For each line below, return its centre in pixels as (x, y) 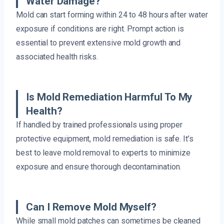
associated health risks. (57, 57)
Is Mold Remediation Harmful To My (109, 97)
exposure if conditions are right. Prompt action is (100, 29)
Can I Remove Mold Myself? (91, 207)
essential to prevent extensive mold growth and (98, 43)
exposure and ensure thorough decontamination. (99, 167)
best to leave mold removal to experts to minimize (103, 153)
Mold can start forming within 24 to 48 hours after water (112, 15)
